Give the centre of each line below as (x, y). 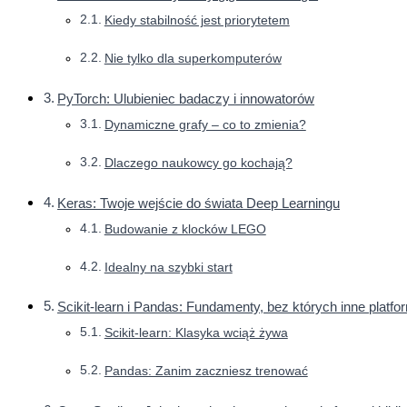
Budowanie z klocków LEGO (185, 229)
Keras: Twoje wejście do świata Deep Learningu (199, 203)
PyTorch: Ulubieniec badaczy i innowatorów (186, 98)
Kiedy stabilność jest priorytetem (197, 21)
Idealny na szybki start (168, 267)
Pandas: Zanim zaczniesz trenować (206, 372)
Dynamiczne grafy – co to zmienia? (205, 124)
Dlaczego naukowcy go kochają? (198, 163)
